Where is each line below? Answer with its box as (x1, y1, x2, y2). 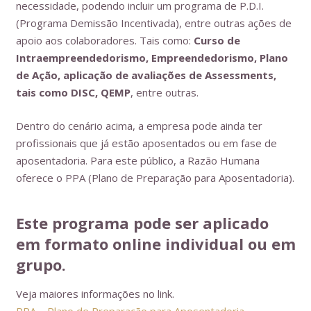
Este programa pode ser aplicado (15, 212, 269, 233)
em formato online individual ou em (15, 233, 296, 254)
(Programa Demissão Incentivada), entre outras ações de (15, 16, 292, 30)
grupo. (15, 254, 66, 275)
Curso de (193, 33, 240, 47)
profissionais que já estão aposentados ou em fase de (15, 135, 277, 150)
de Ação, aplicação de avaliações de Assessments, (15, 68, 276, 82)
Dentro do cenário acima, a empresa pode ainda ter (15, 118, 262, 133)
